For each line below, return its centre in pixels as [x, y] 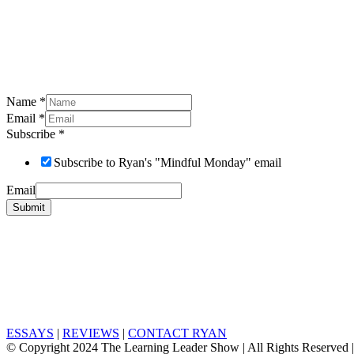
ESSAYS [30, 333]
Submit [29, 208]
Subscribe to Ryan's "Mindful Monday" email [168, 163]
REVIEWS [91, 333]
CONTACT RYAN [177, 333]
